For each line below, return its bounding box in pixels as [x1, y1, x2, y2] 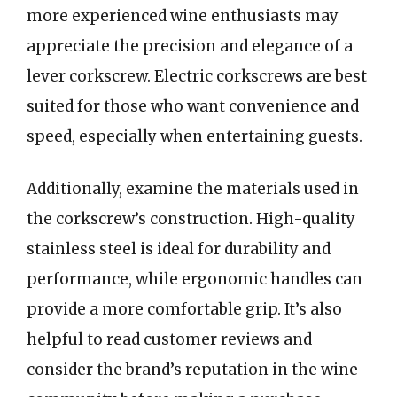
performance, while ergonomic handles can [27, 269, 362, 289]
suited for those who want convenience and [27, 96, 359, 116]
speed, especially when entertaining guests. [27, 126, 362, 146]
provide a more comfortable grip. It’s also [27, 300, 342, 319]
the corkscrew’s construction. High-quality [27, 209, 355, 229]
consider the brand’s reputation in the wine [27, 360, 358, 379]
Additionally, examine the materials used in [27, 179, 359, 198]
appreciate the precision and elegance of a [27, 35, 353, 56]
